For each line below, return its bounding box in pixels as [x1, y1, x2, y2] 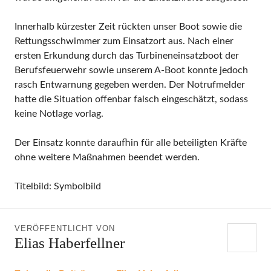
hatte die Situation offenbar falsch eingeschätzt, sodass [15, 94, 248, 104]
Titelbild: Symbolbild [15, 181, 101, 191]
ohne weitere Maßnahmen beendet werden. [15, 152, 200, 162]
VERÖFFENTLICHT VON [15, 224, 115, 233]
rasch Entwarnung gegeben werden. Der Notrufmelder [15, 80, 245, 90]
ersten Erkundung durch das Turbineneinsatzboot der [15, 51, 239, 60]
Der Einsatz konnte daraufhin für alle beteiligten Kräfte [15, 138, 247, 148]
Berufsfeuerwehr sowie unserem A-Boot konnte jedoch [15, 65, 248, 75]
